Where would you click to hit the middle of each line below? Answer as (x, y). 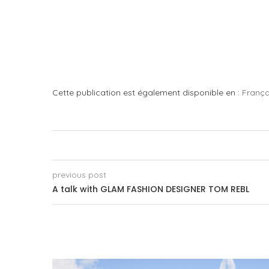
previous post (79, 175)
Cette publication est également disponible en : (147, 93)
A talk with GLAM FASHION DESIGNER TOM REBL (151, 189)
